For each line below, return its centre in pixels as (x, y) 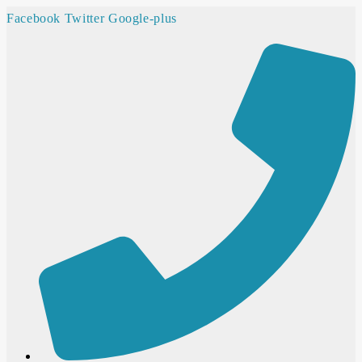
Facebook (34, 18)
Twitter (84, 18)
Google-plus (142, 18)
